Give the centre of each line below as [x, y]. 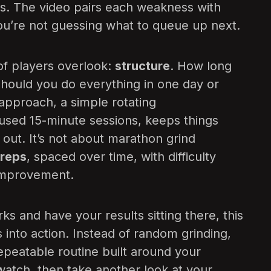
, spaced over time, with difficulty [121, 157]
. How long [201, 66]
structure [142, 66]
